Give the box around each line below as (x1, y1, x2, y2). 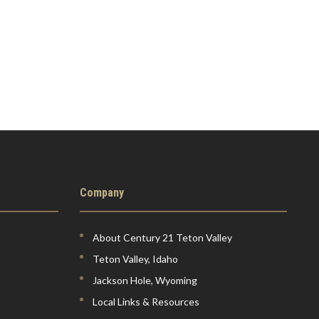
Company (79, 186, 124, 200)
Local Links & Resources (92, 296, 199, 308)
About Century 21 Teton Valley (92, 231, 232, 244)
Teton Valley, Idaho (92, 253, 178, 266)
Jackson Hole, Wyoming (92, 274, 197, 287)
